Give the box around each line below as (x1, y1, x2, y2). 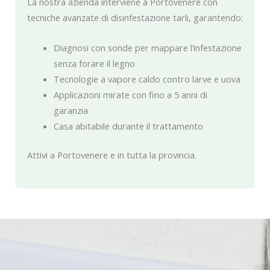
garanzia (53, 104, 88, 116)
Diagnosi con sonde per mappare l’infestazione (53, 41, 242, 54)
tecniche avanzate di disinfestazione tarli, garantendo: (27, 11, 243, 24)
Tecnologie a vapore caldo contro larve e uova (53, 72, 240, 85)
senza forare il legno (53, 57, 135, 69)
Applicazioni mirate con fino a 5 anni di (53, 88, 207, 101)
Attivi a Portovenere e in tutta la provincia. (27, 148, 196, 161)
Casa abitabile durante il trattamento (53, 119, 203, 132)
